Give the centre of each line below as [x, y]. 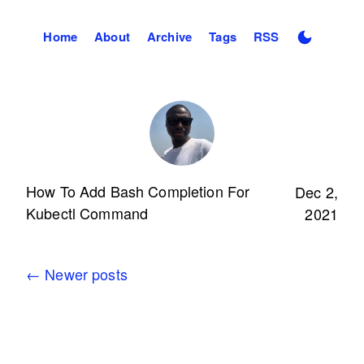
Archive [170, 36]
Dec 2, [316, 192]
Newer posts [84, 274]
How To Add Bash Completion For [138, 191]
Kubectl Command [87, 213]
